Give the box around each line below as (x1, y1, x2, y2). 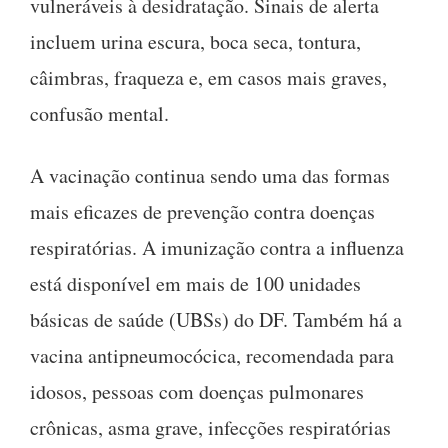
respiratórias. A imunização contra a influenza (30, 233, 404, 261)
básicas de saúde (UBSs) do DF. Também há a (30, 305, 402, 333)
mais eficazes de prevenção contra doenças (30, 197, 375, 225)
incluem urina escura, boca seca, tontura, (30, 27, 361, 55)
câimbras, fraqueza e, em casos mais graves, (30, 63, 387, 91)
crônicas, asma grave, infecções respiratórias (30, 413, 391, 441)
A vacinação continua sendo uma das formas (30, 161, 390, 189)
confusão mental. (30, 99, 169, 127)
